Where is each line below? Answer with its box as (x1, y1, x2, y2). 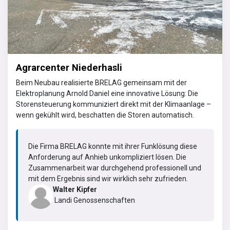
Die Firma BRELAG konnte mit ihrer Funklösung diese (28, 142, 197, 150)
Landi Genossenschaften (53, 196, 135, 204)
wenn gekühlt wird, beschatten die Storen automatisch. (16, 110, 196, 119)
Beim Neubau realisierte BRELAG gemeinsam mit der (16, 78, 187, 87)
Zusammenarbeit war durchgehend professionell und (28, 163, 201, 172)
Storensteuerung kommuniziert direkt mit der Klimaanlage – (16, 100, 211, 108)
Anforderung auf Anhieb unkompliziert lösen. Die (28, 152, 186, 161)
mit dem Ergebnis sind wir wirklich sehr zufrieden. (28, 174, 188, 183)
